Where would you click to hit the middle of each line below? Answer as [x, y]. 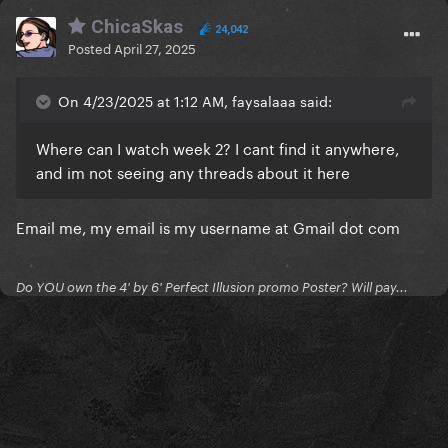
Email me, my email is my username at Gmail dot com [208, 226]
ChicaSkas [134, 27]
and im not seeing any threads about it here [193, 171]
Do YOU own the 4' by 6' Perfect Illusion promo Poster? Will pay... [212, 287]
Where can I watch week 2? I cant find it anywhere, [217, 147]
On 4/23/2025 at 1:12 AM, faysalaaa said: [195, 100]
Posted [91, 47]
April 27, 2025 [155, 47]
